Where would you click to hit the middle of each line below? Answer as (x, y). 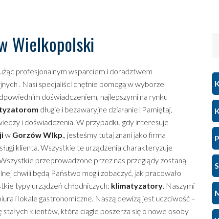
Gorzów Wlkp (37, 135)
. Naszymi (179, 186)
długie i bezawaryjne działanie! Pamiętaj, (105, 109)
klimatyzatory (137, 186)
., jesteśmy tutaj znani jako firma (114, 135)
